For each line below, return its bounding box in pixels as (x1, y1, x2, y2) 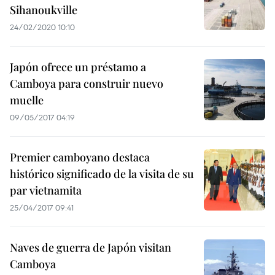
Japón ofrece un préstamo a (10, 60, 146, 74)
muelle (10, 93, 44, 107)
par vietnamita (10, 183, 82, 198)
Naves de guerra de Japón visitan (10, 240, 171, 255)
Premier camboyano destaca (10, 150, 150, 165)
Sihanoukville (10, 2, 77, 17)
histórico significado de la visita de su (10, 166, 194, 181)
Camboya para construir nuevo (10, 76, 163, 91)
